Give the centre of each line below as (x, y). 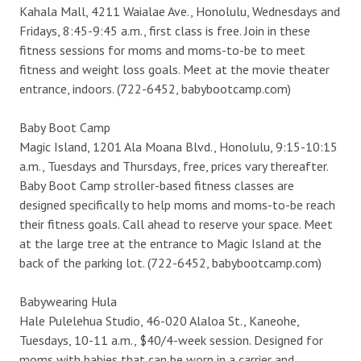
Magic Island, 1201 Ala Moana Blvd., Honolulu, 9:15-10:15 (178, 146)
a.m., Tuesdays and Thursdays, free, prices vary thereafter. (174, 166)
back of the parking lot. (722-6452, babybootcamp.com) (170, 262)
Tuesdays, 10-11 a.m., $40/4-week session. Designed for (171, 340)
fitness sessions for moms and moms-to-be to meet (162, 50)
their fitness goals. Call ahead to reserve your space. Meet (176, 224)
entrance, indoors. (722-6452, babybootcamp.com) (155, 88)
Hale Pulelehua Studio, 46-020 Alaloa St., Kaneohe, (159, 320)
